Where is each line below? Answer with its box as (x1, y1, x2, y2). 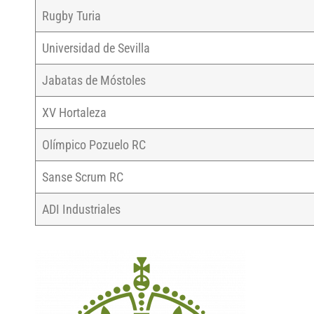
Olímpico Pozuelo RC (42, 137, 146, 153)
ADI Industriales (42, 202, 121, 217)
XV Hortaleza (42, 105, 107, 121)
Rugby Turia (42, 8, 101, 24)
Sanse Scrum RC (42, 170, 123, 185)
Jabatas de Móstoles (42, 73, 146, 88)
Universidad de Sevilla (42, 41, 150, 56)
